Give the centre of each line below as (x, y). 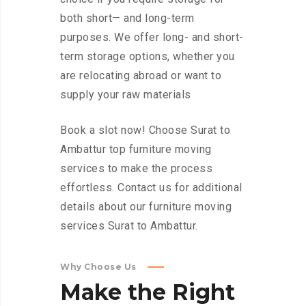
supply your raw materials (126, 95)
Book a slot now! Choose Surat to (145, 130)
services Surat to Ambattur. (129, 226)
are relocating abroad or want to (141, 76)
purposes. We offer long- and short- (152, 38)
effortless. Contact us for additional (151, 188)
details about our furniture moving (146, 207)
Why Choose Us (98, 267)
